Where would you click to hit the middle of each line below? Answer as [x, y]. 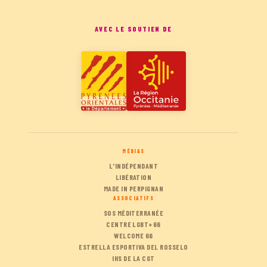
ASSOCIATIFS [133, 198]
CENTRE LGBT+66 [133, 224]
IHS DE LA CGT [133, 258]
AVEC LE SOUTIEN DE [133, 29]
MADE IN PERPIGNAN [133, 189]
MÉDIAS [133, 151]
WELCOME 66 [133, 236]
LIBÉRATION [133, 177]
